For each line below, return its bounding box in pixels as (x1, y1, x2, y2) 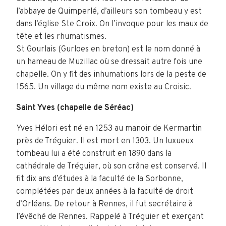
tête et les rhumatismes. (16, 32, 106, 42)
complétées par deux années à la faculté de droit (16, 187, 193, 197)
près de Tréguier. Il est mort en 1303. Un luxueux (16, 136, 194, 146)
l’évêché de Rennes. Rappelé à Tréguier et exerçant (16, 212, 204, 222)
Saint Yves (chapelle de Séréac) (16, 103, 134, 113)
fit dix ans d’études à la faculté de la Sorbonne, (16, 174, 183, 184)
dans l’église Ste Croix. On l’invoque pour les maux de (16, 19, 208, 29)
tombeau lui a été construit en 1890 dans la (16, 149, 172, 159)
